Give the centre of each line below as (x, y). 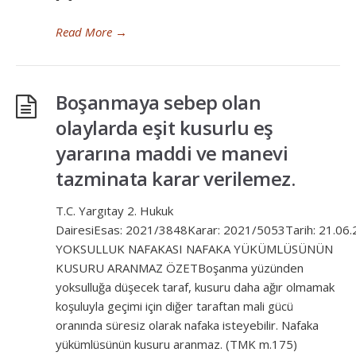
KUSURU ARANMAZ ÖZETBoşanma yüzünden (180, 268)
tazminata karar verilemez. (175, 178)
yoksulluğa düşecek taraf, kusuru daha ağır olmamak (195, 287)
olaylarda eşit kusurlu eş (164, 128)
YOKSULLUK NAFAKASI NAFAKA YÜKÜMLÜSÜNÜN (194, 249)
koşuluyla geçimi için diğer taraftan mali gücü (174, 306)
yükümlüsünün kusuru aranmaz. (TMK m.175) (176, 344)
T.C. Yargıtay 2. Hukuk (114, 211)
